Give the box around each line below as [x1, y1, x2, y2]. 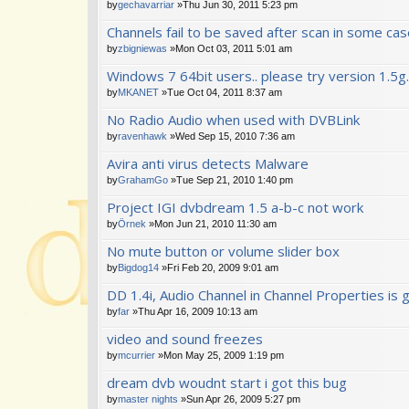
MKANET [118, 86, 159, 98]
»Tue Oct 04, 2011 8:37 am [159, 86, 282, 98]
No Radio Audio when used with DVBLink [107, 110, 360, 129]
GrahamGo [118, 173, 168, 185]
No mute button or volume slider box [107, 241, 340, 260]
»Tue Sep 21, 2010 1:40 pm [168, 173, 293, 185]
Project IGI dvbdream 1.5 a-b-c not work [107, 197, 363, 216]
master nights [118, 393, 178, 404]
